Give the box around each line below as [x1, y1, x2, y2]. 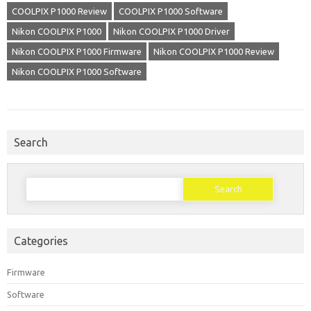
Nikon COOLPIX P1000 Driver [113, 26, 230, 36]
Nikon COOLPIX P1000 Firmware [12, 47, 142, 56]
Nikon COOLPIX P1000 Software [12, 67, 142, 76]
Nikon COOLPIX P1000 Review [153, 47, 274, 56]
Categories [14, 235, 68, 247]
